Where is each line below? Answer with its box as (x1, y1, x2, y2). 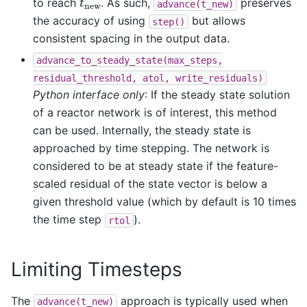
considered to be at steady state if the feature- (33, 159, 278, 173)
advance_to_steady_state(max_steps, (36, 54, 223, 66)
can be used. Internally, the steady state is (33, 123, 251, 138)
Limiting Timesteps (11, 258, 182, 282)
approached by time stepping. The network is (33, 141, 269, 156)
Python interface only (33, 88, 145, 102)
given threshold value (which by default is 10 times (33, 195, 296, 209)
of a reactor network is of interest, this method (33, 106, 277, 120)
